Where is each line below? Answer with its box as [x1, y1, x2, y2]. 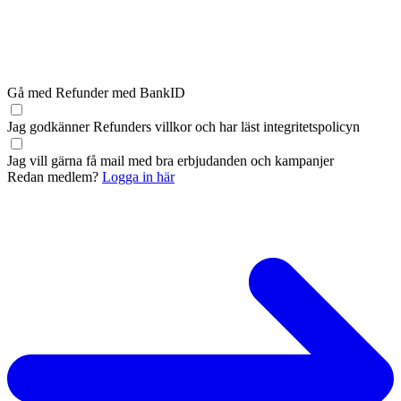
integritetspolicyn [263, 119, 360, 135]
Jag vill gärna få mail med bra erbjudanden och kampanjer [7, 153, 334, 169]
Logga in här [102, 169, 175, 185]
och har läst [192, 119, 263, 135]
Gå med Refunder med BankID [7, 85, 185, 101]
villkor [155, 119, 192, 135]
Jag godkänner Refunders [7, 119, 155, 135]
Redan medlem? [7, 169, 102, 185]
